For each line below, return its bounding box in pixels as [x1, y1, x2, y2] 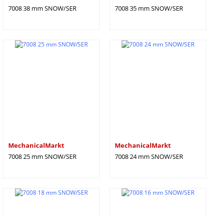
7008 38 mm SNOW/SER [8, 4, 77, 13]
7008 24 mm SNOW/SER [115, 152, 183, 161]
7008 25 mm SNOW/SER [8, 152, 77, 161]
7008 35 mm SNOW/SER [115, 4, 183, 13]
